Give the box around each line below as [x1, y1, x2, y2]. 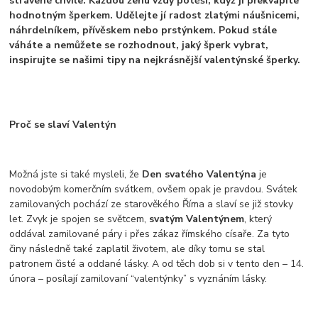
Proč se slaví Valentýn [9, 118, 120, 132]
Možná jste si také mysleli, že [9, 168, 143, 182]
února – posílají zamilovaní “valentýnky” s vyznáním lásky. [9, 272, 273, 286]
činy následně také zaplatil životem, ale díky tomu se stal [9, 242, 265, 256]
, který [244, 212, 273, 226]
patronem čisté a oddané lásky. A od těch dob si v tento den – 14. [9, 257, 305, 271]
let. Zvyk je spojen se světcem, [9, 212, 150, 226]
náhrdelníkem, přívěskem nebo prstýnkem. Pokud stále [9, 23, 278, 38]
